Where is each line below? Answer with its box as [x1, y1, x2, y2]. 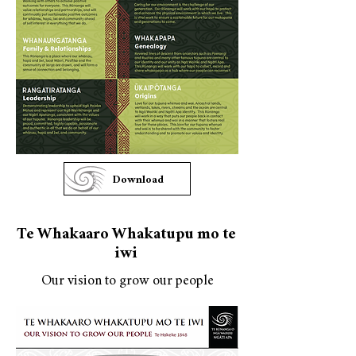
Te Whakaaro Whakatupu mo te [16, 224, 236, 243]
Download [113, 172, 164, 186]
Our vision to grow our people [41, 271, 214, 288]
